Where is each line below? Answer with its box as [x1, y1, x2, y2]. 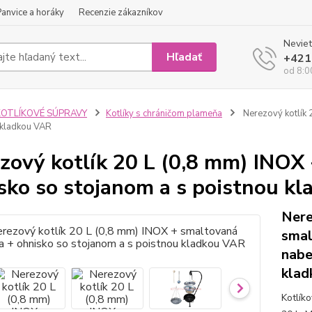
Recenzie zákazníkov [79, 6, 163, 19]
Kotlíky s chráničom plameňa [105, 107, 222, 120]
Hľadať [166, 49, 203, 65]
